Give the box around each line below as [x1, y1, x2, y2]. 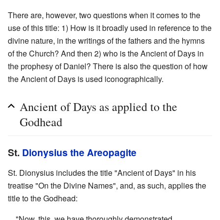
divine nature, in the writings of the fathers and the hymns [8, 34, 205, 46]
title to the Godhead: [8, 192, 78, 204]
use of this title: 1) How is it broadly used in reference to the [8, 22, 212, 33]
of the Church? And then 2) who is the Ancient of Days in [8, 47, 204, 59]
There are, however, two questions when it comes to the [8, 9, 200, 21]
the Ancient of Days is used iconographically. [8, 73, 164, 84]
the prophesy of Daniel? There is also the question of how [8, 60, 208, 72]
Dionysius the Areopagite [22, 145, 137, 159]
